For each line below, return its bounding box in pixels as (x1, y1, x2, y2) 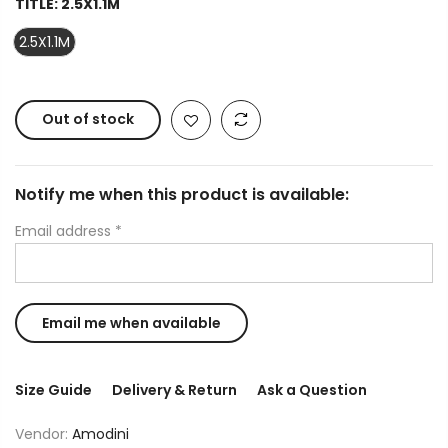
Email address (15, 221, 115, 242)
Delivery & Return (112, 380, 237, 401)
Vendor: (15, 424, 72, 445)
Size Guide (15, 380, 92, 401)
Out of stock (42, 109, 134, 130)
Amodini (72, 424, 129, 445)
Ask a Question (257, 380, 367, 401)
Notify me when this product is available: (15, 183, 349, 207)
